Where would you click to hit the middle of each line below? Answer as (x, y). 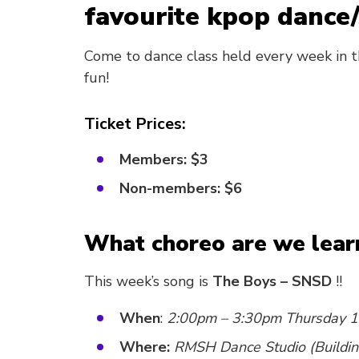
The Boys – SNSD (272, 281)
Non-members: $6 (181, 188)
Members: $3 (164, 159)
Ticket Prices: (137, 124)
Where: (145, 347)
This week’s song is (146, 281)
